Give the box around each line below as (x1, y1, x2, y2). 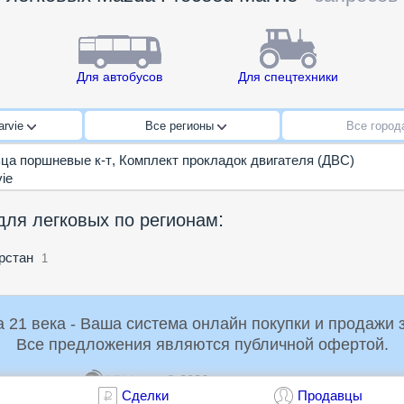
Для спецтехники (237, 69, 338, 85)
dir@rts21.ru (325, 372, 398, 389)
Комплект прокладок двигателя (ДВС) (119, 152, 354, 169)
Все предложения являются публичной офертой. (15, 335, 389, 354)
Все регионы (145, 119, 218, 133)
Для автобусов (77, 69, 163, 85)
